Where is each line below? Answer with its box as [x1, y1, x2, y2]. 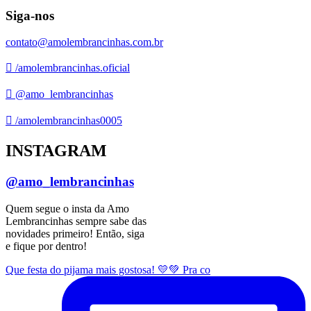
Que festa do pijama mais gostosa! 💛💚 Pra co [6, 263, 210, 276]
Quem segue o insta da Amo [6, 202, 129, 215]
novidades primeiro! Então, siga [6, 227, 144, 239]
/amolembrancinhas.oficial [12, 62, 130, 74]
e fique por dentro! [6, 239, 87, 252]
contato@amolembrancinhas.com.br [6, 36, 163, 49]
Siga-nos [6, 8, 54, 23]
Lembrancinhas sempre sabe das [6, 215, 146, 227]
